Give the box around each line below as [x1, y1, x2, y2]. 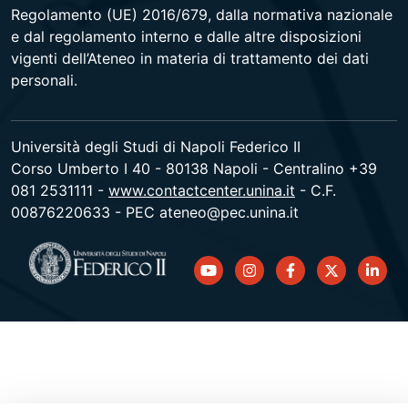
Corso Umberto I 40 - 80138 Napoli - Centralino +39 [11, 159, 377, 178]
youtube [199, 260, 256, 279]
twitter [322, 260, 369, 279]
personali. [11, 71, 77, 89]
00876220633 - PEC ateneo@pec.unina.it [11, 203, 299, 221]
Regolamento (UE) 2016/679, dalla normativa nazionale [11, 5, 393, 24]
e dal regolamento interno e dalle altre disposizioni [11, 27, 362, 46]
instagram [241, 260, 311, 279]
